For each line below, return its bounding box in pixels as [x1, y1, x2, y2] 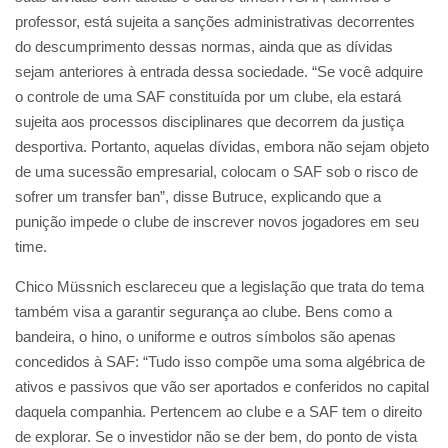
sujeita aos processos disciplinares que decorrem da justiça [15, 112, 404, 130]
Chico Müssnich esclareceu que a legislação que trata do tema [15, 277, 424, 295]
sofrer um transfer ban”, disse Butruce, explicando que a [15, 187, 381, 205]
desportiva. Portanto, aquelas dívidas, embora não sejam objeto [15, 137, 429, 155]
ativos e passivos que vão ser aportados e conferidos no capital [15, 377, 429, 395]
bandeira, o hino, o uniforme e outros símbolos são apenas [15, 327, 396, 345]
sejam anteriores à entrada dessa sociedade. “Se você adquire [15, 62, 423, 80]
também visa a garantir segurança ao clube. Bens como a [15, 302, 392, 320]
